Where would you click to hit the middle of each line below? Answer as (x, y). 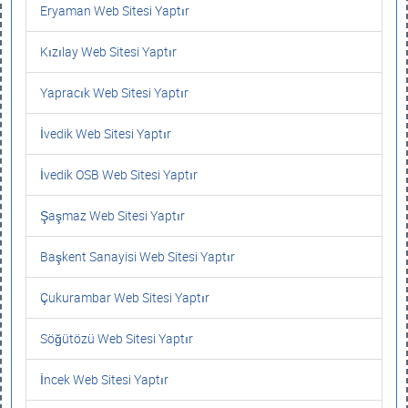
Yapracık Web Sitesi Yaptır (114, 92)
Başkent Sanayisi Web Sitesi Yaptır (138, 256)
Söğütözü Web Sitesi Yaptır (117, 338)
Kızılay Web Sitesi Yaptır (108, 51)
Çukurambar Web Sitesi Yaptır (125, 297)
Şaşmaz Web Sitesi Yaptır (112, 215)
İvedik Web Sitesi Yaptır (106, 133)
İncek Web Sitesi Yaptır (104, 379)
